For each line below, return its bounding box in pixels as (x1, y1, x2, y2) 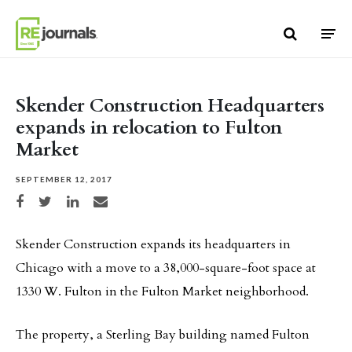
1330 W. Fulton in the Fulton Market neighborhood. (16, 283, 309, 300)
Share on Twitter (38, 195, 92, 203)
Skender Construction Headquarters (16, 93, 324, 119)
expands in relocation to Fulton (16, 115, 282, 141)
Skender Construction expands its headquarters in (16, 236, 291, 253)
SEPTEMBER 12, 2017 (16, 174, 112, 184)
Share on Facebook (15, 195, 75, 203)
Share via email (93, 195, 142, 203)
